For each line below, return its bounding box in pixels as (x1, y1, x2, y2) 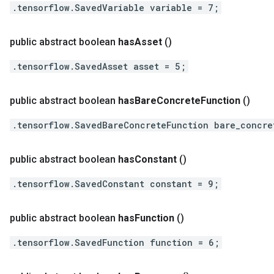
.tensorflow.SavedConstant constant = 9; (12, 178, 219, 190)
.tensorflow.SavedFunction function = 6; (12, 237, 220, 248)
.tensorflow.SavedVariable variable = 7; (12, 2, 219, 13)
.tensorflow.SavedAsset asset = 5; (12, 61, 186, 72)
